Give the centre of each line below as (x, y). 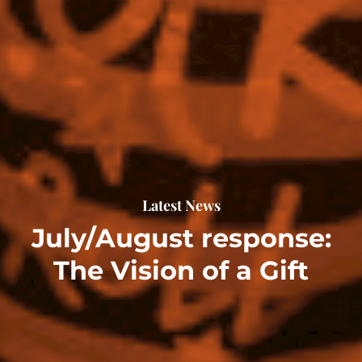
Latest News (181, 205)
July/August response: (181, 238)
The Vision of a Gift (181, 270)
